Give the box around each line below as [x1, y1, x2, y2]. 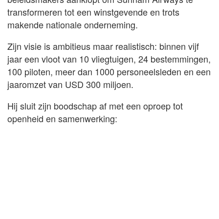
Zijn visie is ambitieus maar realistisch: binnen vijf [7, 39, 199, 52]
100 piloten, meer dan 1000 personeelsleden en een [7, 65, 211, 78]
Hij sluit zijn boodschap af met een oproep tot [7, 99, 183, 112]
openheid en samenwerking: [7, 111, 117, 125]
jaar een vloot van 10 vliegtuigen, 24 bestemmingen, [7, 52, 211, 65]
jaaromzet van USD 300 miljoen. [7, 77, 133, 90]
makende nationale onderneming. [7, 18, 138, 31]
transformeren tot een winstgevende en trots [7, 5, 179, 18]
